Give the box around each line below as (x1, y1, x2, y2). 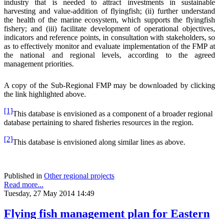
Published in (4, 171, 42, 180)
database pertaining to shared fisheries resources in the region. (4, 118, 194, 127)
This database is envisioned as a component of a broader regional (13, 109, 213, 118)
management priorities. (4, 59, 76, 68)
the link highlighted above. (4, 89, 86, 98)
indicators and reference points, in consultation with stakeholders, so (4, 33, 215, 42)
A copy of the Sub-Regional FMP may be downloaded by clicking (4, 81, 215, 89)
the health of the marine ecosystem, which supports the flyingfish (4, 15, 215, 24)
